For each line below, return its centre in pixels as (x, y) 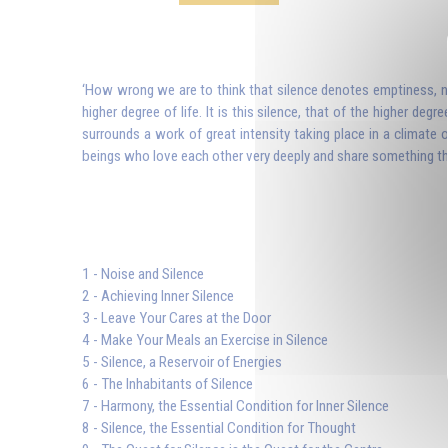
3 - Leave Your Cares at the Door (176, 318)
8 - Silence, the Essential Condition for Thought (219, 428)
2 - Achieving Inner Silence (158, 296)
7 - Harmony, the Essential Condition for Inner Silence (235, 406)
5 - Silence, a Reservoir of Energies (182, 362)
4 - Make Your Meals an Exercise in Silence (205, 340)
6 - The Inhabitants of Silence (167, 384)
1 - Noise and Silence (143, 274)
